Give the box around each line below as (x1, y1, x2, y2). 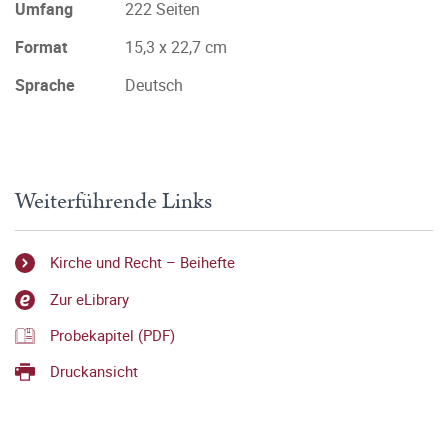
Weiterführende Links (15, 185, 212, 218)
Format (15, 36, 67, 58)
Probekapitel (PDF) (50, 324, 175, 345)
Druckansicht (50, 361, 138, 382)
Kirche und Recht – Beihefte (50, 252, 235, 273)
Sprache (15, 74, 75, 96)
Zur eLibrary (50, 288, 129, 309)
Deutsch (125, 74, 183, 96)
